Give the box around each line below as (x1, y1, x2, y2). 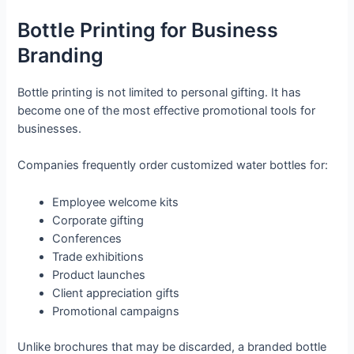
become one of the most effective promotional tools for (17, 103, 316, 118)
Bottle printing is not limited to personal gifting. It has (17, 85, 302, 100)
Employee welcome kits (52, 194, 179, 209)
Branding (17, 43, 104, 67)
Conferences (52, 231, 122, 246)
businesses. (17, 121, 82, 136)
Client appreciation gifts (52, 285, 180, 300)
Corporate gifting (52, 213, 145, 228)
